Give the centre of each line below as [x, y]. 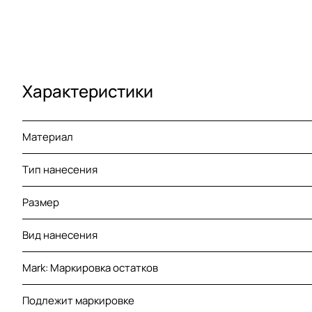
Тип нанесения [60, 170]
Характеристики [88, 91]
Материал [48, 137]
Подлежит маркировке [78, 301]
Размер [41, 203]
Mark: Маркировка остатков [90, 268]
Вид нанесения [60, 235]
